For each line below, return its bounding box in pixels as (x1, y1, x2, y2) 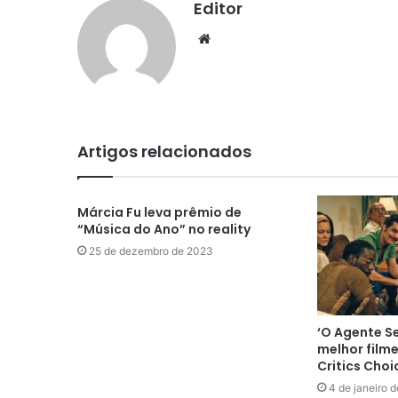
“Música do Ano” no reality (77, 219, 253, 238)
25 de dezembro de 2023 (89, 243, 213, 258)
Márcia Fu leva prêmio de (77, 203, 242, 221)
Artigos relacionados (77, 139, 251, 163)
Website (210, 28, 260, 46)
